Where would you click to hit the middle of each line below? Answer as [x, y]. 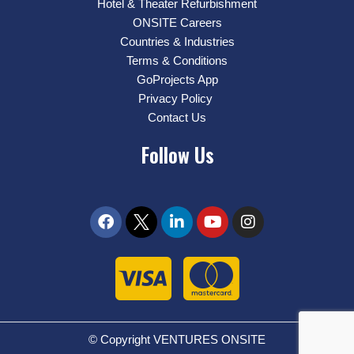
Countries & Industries [177, 41]
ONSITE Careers [177, 22]
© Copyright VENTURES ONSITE [177, 340]
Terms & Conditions [177, 60]
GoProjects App [177, 79]
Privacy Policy [177, 98]
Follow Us [177, 154]
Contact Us [177, 117]
